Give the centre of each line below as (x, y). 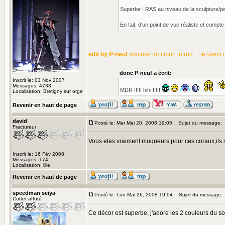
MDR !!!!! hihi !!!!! (141, 90)
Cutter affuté (27, 199)
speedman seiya (34, 193)
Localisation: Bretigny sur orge (48, 91)
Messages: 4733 (32, 86)
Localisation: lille (31, 165)
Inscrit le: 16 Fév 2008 (38, 154)
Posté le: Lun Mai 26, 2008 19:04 (134, 195)
